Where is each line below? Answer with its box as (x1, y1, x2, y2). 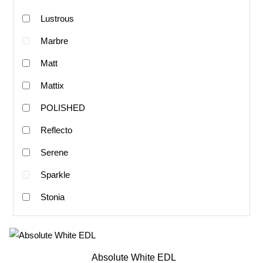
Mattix (40, 80, 64, 91)
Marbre (40, 36, 68, 46)
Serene (40, 147, 68, 158)
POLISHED (40, 103, 85, 113)
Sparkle (40, 170, 70, 180)
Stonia (40, 192, 65, 203)
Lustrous (40, 14, 74, 24)
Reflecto (40, 125, 72, 136)
